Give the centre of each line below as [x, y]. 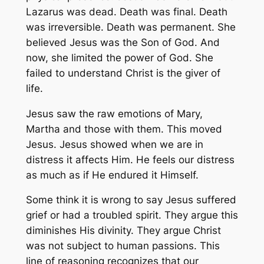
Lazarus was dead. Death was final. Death [126, 11]
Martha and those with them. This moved [124, 129]
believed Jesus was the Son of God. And [123, 42]
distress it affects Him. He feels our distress [130, 159]
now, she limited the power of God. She [119, 57]
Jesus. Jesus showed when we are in [114, 144]
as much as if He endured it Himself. [112, 175]
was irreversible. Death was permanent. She [131, 27]
